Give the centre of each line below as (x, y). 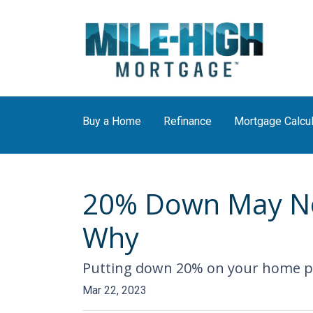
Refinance (188, 121)
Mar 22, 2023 (115, 290)
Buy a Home (112, 121)
